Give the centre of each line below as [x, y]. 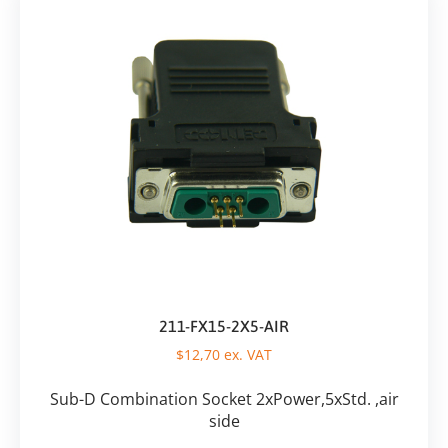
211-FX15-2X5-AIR [224, 326]
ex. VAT [246, 355]
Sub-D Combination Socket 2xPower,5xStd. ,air [224, 399]
